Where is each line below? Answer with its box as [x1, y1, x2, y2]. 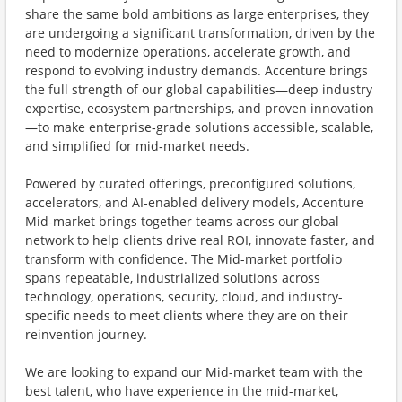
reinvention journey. [25, 326, 147, 343]
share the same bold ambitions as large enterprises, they [25, 5, 369, 22]
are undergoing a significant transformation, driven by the [25, 24, 375, 41]
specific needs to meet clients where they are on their [25, 307, 348, 324]
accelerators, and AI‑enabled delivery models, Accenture [25, 194, 363, 211]
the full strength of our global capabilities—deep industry [25, 81, 372, 98]
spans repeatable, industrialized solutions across [25, 269, 320, 286]
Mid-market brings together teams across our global [25, 213, 339, 230]
